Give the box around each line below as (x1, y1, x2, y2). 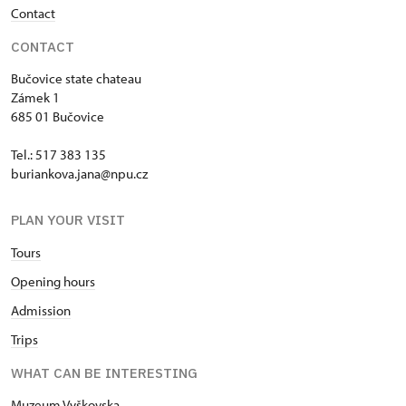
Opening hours (11, 273, 95, 291)
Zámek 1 (11, 89, 60, 107)
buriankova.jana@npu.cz (11, 165, 148, 183)
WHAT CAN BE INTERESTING (11, 364, 198, 382)
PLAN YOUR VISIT (11, 211, 125, 229)
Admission (11, 302, 71, 320)
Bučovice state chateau (11, 70, 141, 88)
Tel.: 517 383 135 (11, 146, 106, 164)
